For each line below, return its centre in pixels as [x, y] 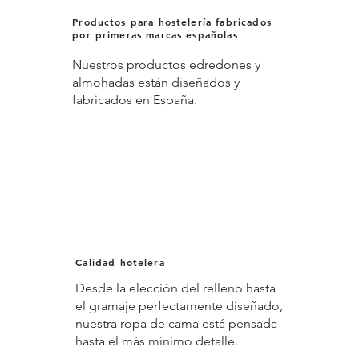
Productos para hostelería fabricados [172, 22]
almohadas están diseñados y [156, 83]
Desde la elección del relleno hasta [176, 288]
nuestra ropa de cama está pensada [177, 323]
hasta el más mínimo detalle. [157, 341]
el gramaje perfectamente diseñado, [179, 305]
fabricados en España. [135, 100]
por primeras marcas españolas [155, 35]
